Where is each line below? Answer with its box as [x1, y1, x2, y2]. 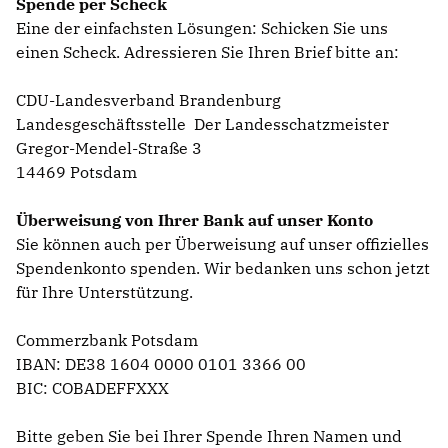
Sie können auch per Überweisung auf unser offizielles [16, 233, 429, 254]
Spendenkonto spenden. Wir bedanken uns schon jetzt [16, 257, 430, 278]
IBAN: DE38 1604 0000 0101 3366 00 [16, 353, 306, 374]
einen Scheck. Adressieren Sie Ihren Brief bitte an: [16, 41, 399, 62]
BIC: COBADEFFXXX [16, 377, 169, 398]
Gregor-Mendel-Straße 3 [16, 137, 202, 158]
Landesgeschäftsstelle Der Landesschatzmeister [16, 113, 389, 134]
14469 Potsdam [16, 161, 137, 182]
